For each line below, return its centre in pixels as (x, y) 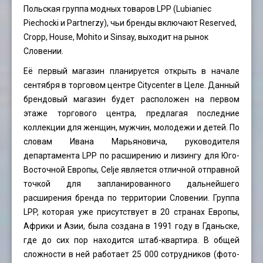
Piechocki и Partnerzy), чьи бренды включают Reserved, (130, 23)
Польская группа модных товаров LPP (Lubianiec (117, 9)
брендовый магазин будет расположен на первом (131, 100)
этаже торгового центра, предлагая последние (131, 114)
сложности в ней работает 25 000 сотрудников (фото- (131, 254)
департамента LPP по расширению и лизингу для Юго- (131, 156)
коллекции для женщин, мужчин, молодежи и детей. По (131, 128)
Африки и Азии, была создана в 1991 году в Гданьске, (131, 226)
